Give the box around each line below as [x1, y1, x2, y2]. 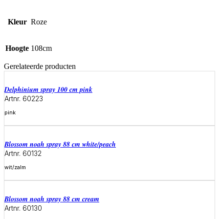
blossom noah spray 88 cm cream [9, 194, 99, 204]
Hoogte [5, 44, 29, 52]
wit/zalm [4, 163, 26, 171]
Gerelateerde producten [4, 62, 76, 70]
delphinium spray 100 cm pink [9, 84, 92, 94]
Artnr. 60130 [4, 203, 42, 212]
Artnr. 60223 [4, 94, 43, 103]
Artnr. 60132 [4, 149, 42, 157]
